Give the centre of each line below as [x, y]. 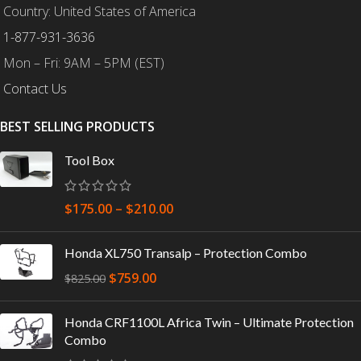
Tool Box [89, 160]
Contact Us [35, 89]
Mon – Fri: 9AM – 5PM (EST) [84, 63]
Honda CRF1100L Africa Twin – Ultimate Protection [209, 322]
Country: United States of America [100, 12]
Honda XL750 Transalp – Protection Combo [186, 253]
